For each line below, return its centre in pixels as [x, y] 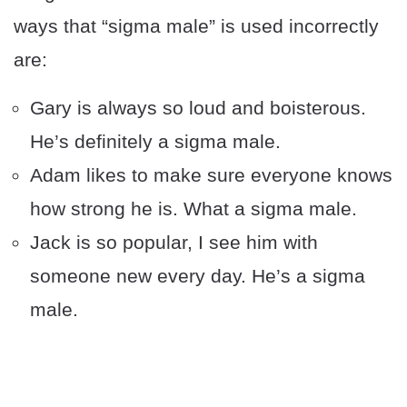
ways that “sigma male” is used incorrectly [196, 26]
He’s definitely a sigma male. [155, 142]
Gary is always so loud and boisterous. [198, 108]
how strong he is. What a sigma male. [194, 209]
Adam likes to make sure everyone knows [211, 175]
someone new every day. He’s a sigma [198, 276]
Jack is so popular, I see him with [174, 243]
